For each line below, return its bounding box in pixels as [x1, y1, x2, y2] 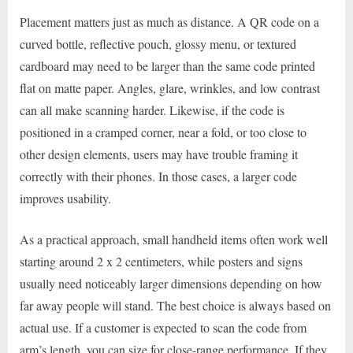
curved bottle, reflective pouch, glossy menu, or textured [20, 35, 296, 52]
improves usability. [20, 189, 111, 206]
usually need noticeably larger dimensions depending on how [20, 274, 322, 292]
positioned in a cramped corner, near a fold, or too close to [20, 123, 307, 140]
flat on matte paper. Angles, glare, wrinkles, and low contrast [20, 79, 320, 96]
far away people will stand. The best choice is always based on [20, 296, 331, 314]
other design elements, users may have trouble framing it [20, 145, 298, 162]
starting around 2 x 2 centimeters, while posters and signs [20, 252, 303, 269]
